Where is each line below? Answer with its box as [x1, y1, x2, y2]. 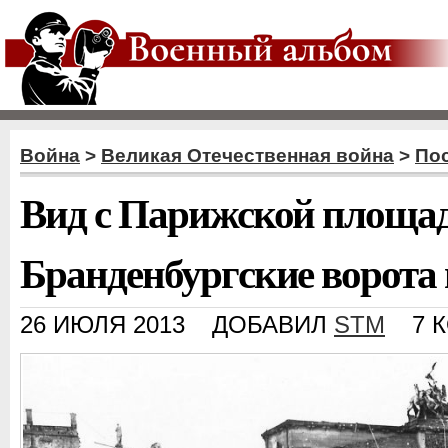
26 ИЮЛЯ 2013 [20, 312, 185, 338]
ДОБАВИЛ [212, 312, 334, 338]
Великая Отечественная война [101, 145, 394, 166]
